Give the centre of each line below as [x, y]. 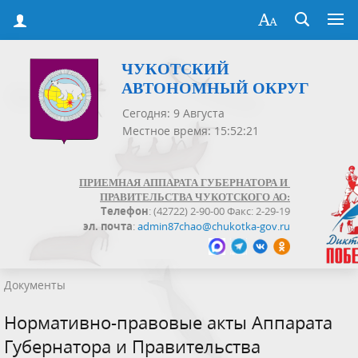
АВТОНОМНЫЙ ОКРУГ [215, 88]
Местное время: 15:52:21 [191, 131]
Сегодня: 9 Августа [173, 113]
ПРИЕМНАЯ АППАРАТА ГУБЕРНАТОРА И [185, 183]
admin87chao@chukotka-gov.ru [214, 226]
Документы [35, 285]
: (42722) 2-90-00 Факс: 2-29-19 [219, 211]
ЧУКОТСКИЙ [175, 69]
